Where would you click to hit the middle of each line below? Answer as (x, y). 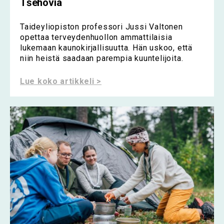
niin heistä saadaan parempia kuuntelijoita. (102, 58)
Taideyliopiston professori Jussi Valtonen (101, 27)
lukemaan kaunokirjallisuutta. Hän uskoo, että (106, 48)
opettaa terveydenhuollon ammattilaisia (96, 37)
